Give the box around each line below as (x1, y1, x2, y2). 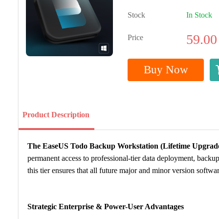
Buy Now (143, 64, 188, 76)
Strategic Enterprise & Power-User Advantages (27, 202, 184, 211)
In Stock (186, 11, 213, 19)
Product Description (22, 110, 89, 119)
